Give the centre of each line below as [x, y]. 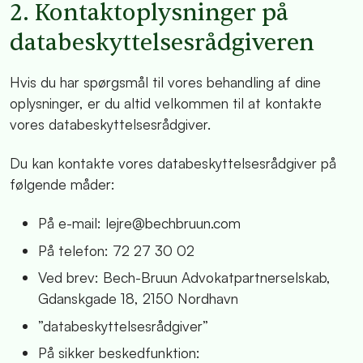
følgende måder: [62, 184]
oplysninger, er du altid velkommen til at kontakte [166, 103]
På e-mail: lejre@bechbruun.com [139, 223]
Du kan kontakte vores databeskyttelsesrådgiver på [173, 163]
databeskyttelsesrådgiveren [162, 43]
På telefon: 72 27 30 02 [116, 250]
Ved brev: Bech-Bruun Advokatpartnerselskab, [184, 278]
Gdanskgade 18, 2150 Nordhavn [138, 299]
